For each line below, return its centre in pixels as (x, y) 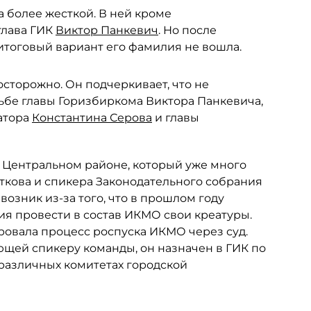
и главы (176, 118)
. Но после (187, 30)
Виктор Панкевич (107, 30)
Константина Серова (92, 118)
